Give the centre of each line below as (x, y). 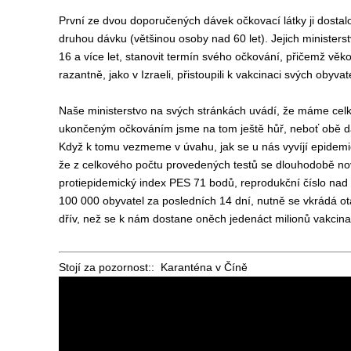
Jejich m (291, 38)
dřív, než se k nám (105, 219)
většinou (156, 38)
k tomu (104, 147)
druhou (78, 38)
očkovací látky (273, 20)
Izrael (154, 74)
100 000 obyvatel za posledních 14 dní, (157, 201)
